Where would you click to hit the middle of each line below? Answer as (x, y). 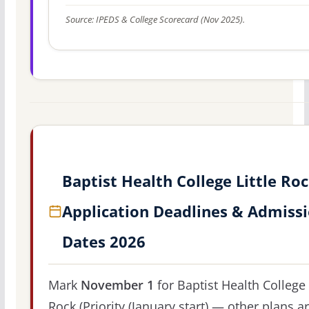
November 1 (117, 285)
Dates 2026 (103, 241)
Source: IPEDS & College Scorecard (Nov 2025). (155, 19)
